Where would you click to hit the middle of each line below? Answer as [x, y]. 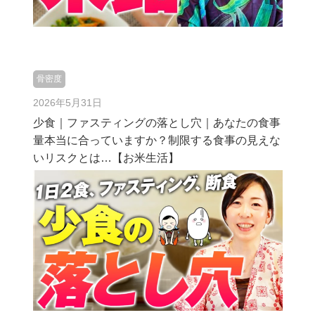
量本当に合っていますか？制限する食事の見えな [156, 140]
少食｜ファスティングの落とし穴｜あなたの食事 [156, 123]
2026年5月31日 [67, 103]
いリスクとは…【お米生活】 [106, 158]
